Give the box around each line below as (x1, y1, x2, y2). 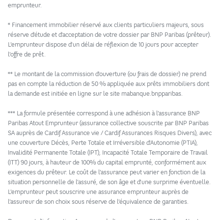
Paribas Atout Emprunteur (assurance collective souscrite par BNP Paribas (8, 120, 209, 127)
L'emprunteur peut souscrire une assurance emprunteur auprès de (8, 189, 189, 195)
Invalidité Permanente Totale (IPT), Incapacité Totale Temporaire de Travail (8, 149, 208, 156)
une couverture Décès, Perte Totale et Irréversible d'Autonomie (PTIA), (8, 139, 198, 146)
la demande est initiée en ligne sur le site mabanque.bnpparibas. (8, 90, 183, 97)
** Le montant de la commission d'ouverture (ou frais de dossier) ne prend (8, 71, 206, 78)
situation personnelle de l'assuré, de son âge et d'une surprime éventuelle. (8, 179, 211, 186)
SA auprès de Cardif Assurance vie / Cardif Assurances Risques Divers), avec (8, 130, 212, 137)
